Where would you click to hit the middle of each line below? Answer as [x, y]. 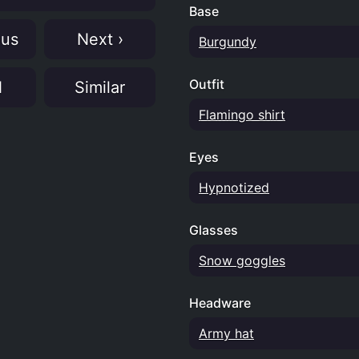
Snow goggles [242, 260]
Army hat [226, 333]
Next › [100, 39]
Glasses [214, 230]
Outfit [207, 84]
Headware [220, 303]
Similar [100, 87]
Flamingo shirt [242, 115]
